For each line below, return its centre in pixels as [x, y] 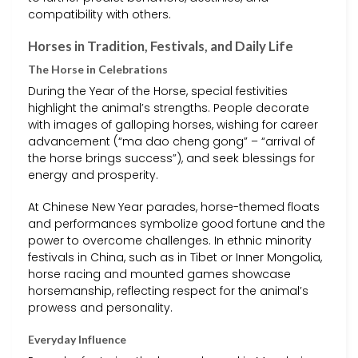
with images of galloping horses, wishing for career [173, 125]
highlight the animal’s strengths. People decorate [169, 108]
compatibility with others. [99, 14]
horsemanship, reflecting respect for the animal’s [168, 290]
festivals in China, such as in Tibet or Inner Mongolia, [175, 257]
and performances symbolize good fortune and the [177, 223]
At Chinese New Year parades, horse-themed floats [174, 207]
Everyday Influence [77, 339]
